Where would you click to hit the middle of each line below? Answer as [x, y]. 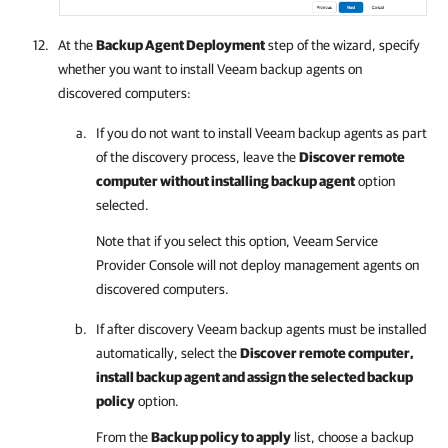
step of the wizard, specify [342, 45]
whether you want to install [137, 69]
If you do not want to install [175, 133]
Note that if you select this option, [194, 241]
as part [405, 133]
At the [77, 45]
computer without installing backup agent [225, 181]
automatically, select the [168, 353]
